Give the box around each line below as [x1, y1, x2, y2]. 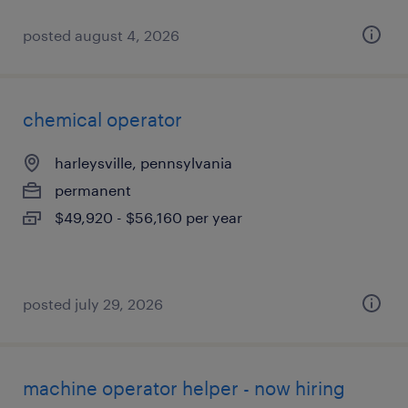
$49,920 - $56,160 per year [55, 209, 242, 226]
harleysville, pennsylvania [55, 154, 232, 171]
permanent [55, 181, 131, 199]
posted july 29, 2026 [23, 295, 163, 312]
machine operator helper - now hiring [23, 377, 345, 399]
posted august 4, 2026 [23, 26, 179, 44]
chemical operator [23, 108, 182, 130]
